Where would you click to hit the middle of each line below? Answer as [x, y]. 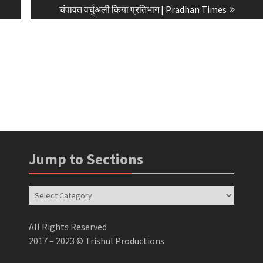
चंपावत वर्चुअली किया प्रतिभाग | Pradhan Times [143, 9]
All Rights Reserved [68, 226]
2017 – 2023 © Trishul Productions [96, 240]
